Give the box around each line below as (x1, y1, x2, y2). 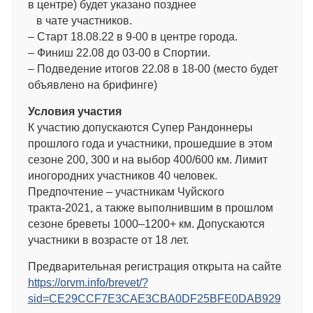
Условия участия (27, 105, 122, 118)
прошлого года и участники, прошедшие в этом (27, 138, 272, 150)
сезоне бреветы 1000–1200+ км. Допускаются (27, 218, 265, 231)
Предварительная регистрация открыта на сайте (27, 261, 282, 273)
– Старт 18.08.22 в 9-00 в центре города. (27, 31, 238, 43)
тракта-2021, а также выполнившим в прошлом (27, 202, 273, 214)
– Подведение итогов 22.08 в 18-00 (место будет (27, 63, 278, 75)
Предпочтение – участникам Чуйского (27, 186, 224, 198)
